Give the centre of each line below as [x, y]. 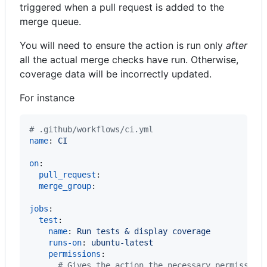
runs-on [65, 242]
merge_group [65, 186]
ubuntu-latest [122, 242]
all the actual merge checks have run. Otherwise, [129, 59]
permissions [74, 254]
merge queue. [50, 21]
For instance [47, 97]
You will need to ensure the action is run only [123, 45]
